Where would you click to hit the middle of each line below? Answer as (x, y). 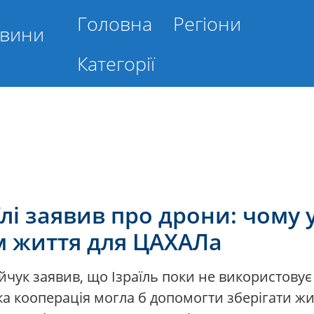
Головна (114, 23)
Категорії (116, 63)
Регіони (207, 23)
